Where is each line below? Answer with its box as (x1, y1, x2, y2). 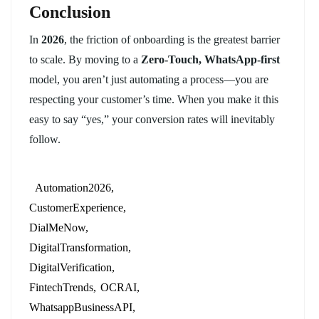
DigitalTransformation (29, 241, 128, 253)
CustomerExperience (29, 201, 123, 214)
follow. (29, 132, 61, 145)
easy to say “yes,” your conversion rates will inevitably (29, 113, 275, 125)
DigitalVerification (29, 261, 112, 273)
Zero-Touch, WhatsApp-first (141, 53, 280, 66)
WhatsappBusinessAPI (29, 300, 132, 313)
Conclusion (29, 2, 110, 21)
